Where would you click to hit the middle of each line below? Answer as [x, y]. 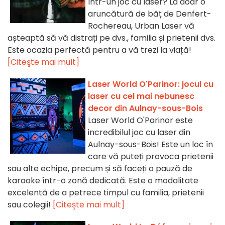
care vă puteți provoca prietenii [151, 157]
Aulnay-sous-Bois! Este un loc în [150, 145]
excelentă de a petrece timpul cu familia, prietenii [106, 193]
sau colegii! [30, 205]
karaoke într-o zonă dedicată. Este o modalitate [103, 181]
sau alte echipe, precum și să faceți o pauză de [100, 169]
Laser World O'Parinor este [140, 121]
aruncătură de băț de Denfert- [150, 14]
